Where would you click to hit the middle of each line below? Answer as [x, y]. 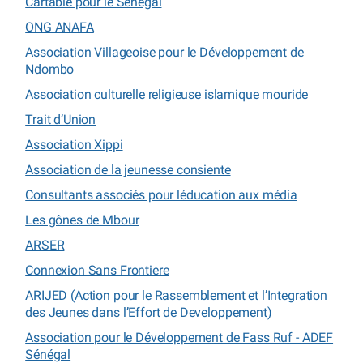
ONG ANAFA [60, 27]
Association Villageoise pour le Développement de [164, 52]
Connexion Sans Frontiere [97, 270]
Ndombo [50, 69]
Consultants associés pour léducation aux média [161, 194]
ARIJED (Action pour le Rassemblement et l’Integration [176, 295]
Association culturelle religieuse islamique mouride [167, 94]
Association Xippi [74, 144]
